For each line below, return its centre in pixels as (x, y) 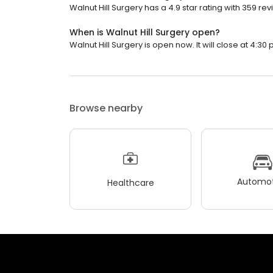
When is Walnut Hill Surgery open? (145, 32)
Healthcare (130, 183)
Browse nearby (106, 108)
